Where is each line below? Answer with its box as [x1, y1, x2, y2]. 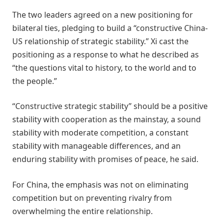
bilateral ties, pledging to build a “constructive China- [12, 22, 208, 33]
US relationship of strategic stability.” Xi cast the [12, 35, 189, 47]
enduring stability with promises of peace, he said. [12, 154, 198, 165]
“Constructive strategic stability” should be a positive [12, 101, 208, 112]
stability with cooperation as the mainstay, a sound [12, 114, 201, 125]
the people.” [12, 75, 57, 86]
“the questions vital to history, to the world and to [12, 62, 196, 73]
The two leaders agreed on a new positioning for [12, 9, 193, 20]
